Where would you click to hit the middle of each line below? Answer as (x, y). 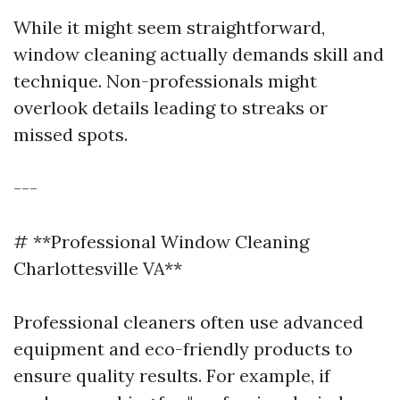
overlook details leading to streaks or (171, 108)
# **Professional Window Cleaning (161, 242)
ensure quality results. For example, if (172, 375)
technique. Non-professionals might (165, 81)
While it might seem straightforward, (169, 27)
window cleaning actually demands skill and (199, 54)
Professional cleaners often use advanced (188, 322)
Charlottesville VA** (98, 268)
